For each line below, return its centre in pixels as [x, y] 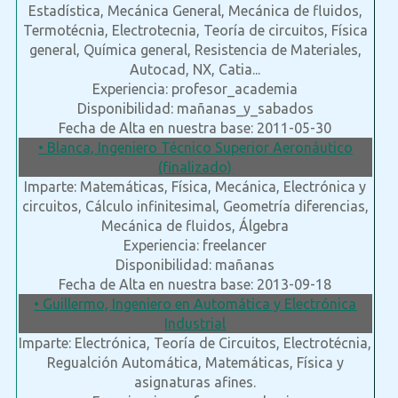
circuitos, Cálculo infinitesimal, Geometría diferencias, [195, 207]
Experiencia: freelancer [195, 246]
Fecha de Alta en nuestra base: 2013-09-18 [195, 285]
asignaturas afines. [195, 382]
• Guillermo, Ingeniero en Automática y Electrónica [195, 304]
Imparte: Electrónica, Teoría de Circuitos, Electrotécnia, [195, 343]
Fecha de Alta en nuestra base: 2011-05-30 [195, 128]
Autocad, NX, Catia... [195, 70]
